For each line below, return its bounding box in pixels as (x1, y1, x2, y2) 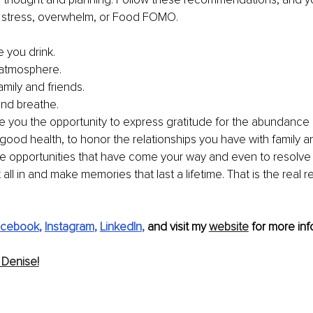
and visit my (144, 219, 209, 234)
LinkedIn (99, 219, 142, 234)
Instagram (44, 219, 94, 234)
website (208, 219, 249, 234)
